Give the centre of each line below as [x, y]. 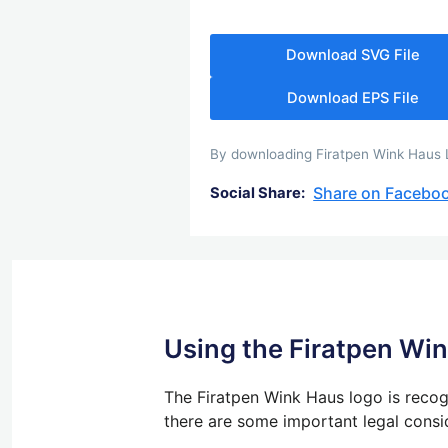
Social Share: [258, 193]
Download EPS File [353, 97]
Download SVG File [353, 54]
